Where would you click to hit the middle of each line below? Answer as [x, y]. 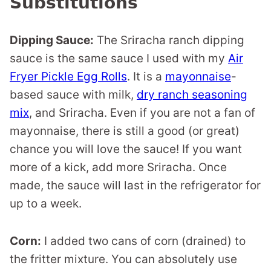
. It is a [146, 76]
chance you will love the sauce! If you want [126, 149]
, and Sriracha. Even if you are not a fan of [142, 113]
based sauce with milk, [73, 94]
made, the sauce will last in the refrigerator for [135, 185]
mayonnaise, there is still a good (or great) [125, 131]
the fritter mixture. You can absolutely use [123, 259]
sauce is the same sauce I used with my [119, 58]
